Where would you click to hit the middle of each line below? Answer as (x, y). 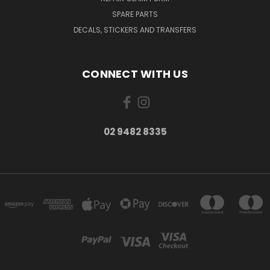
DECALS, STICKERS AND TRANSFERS (135, 30)
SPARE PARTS (135, 14)
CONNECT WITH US (135, 74)
